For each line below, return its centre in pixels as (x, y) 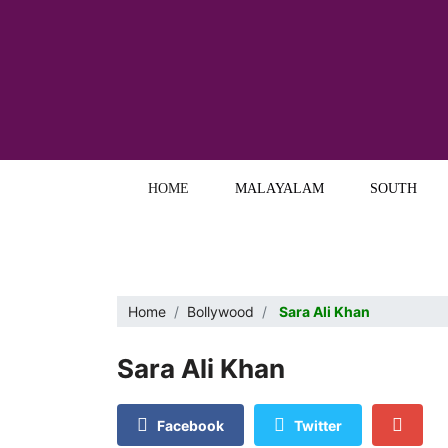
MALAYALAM (279, 188)
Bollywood (221, 311)
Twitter (318, 425)
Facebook (190, 425)
